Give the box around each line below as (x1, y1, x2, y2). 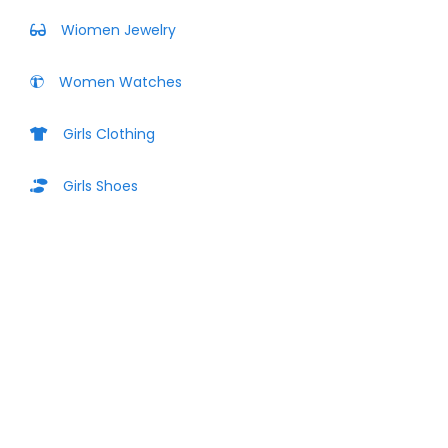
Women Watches (59, 72, 182, 92)
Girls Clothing (63, 124, 155, 144)
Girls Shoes (63, 176, 138, 196)
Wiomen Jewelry (61, 20, 176, 40)
